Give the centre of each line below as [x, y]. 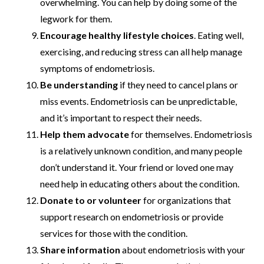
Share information [80, 249]
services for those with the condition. [114, 233]
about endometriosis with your [183, 249]
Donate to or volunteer [91, 200]
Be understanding [79, 84]
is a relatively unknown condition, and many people [141, 150]
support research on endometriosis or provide [132, 216]
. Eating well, [219, 35]
